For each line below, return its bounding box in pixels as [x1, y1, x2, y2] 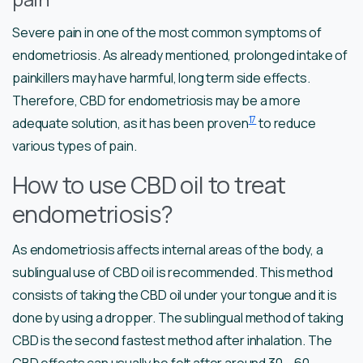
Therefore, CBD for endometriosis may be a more [12, 92, 301, 110]
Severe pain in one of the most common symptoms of [12, 23, 322, 42]
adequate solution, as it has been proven [12, 114, 249, 133]
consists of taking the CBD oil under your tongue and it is [12, 286, 337, 305]
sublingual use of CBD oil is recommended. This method [12, 263, 333, 282]
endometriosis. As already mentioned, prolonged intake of [12, 46, 348, 65]
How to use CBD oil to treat [12, 169, 286, 202]
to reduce [256, 114, 316, 133]
